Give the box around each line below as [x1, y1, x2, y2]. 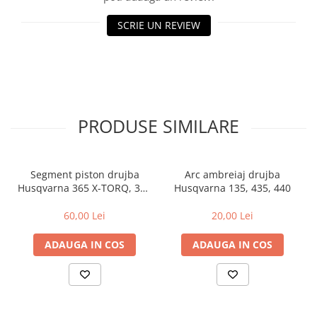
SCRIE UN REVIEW [117, 18, 200, 32]
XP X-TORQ [59, 194, 110, 208]
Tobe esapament [11, 21, 91, 34]
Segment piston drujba [30, 167, 139, 181]
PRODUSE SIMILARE [78, 113, 239, 138]
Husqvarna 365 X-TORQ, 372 [18, 180, 151, 195]
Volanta [11, 42, 48, 56]
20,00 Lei [212, 208, 253, 222]
